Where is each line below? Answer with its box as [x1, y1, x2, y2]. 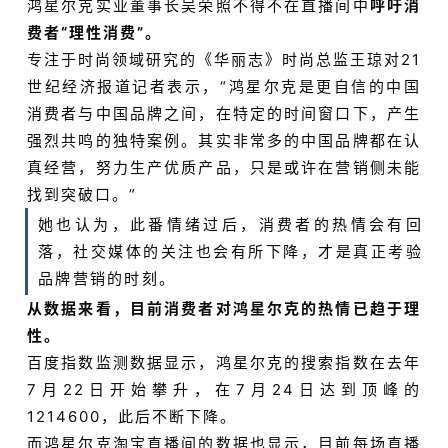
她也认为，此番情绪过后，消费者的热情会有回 [38, 215, 423, 235]
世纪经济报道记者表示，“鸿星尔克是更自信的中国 [27, 77, 421, 97]
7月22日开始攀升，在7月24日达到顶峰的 [27, 380, 421, 400]
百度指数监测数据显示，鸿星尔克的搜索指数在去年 [27, 353, 421, 373]
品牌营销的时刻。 [38, 269, 176, 289]
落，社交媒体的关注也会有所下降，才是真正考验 [38, 242, 423, 262]
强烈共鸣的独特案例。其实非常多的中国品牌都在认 [27, 131, 421, 151]
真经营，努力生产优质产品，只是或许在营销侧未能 [27, 158, 421, 178]
